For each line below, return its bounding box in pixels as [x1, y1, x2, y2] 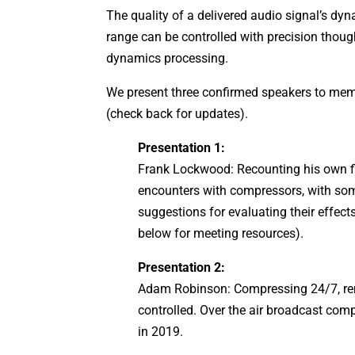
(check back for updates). [106, 105, 249, 121]
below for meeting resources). [138, 225, 304, 241]
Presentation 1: [138, 139, 226, 155]
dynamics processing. [106, 50, 229, 66]
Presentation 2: [138, 259, 226, 275]
